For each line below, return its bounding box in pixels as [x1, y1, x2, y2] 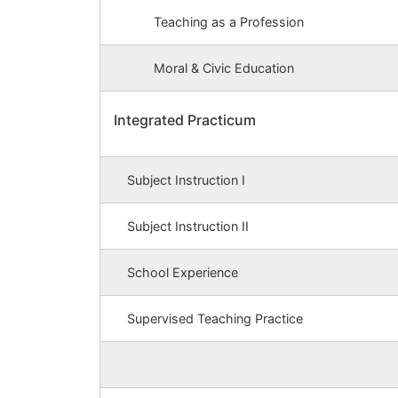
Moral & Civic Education [154, 60, 294, 76]
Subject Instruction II [127, 219, 249, 235]
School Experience [127, 265, 238, 281]
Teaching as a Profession [154, 14, 304, 30]
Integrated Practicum [114, 111, 256, 130]
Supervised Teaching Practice [127, 311, 303, 327]
